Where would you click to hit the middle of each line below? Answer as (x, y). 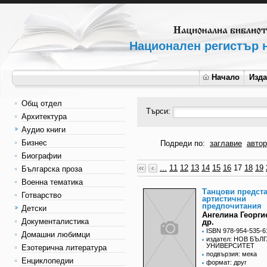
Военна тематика (52, 182)
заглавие (226, 143)
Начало (226, 77)
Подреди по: (184, 143)
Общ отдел (42, 103)
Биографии (41, 156)
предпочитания (232, 206)
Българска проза (52, 169)
